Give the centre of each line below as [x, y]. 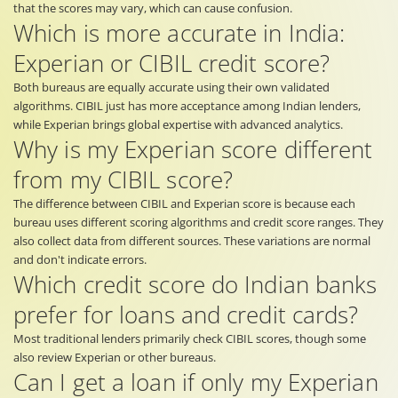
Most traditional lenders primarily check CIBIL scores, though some [190, 338]
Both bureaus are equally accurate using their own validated [171, 87]
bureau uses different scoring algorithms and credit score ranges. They [199, 222]
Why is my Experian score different [193, 149]
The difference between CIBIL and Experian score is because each [184, 203]
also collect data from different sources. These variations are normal [192, 240]
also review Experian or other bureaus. [115, 357]
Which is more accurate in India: [179, 32]
